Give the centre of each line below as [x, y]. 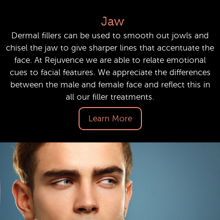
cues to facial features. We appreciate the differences [110, 72]
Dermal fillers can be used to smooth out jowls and [110, 35]
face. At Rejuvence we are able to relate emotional [110, 60]
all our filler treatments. [110, 97]
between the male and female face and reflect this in [110, 84]
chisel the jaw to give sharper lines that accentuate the [110, 48]
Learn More [110, 118]
